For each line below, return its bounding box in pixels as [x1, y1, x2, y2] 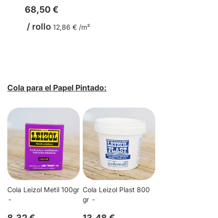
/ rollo [27, 21, 54, 32]
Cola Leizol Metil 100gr [7, 185, 79, 194]
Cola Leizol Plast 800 [83, 185, 150, 194]
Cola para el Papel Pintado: [7, 83, 107, 93]
